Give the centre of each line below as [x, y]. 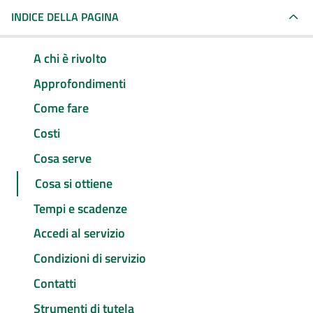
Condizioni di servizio [90, 259]
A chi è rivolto [70, 58]
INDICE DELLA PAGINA [65, 17]
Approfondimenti [80, 83]
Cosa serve [63, 159]
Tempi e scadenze [80, 208]
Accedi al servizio [79, 233]
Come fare [61, 108]
